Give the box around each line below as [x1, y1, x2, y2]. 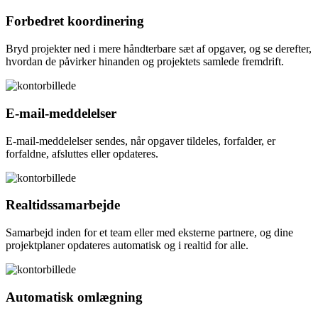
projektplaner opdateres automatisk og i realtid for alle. [6, 238, 248, 251]
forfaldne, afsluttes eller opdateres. [6, 147, 158, 160]
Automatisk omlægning [6, 289, 143, 305]
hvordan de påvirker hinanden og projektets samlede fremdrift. [6, 55, 284, 68]
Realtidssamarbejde [6, 197, 120, 213]
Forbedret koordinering [6, 13, 144, 29]
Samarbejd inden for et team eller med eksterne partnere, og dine [6, 226, 293, 238]
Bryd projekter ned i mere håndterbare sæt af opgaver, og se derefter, [6, 43, 312, 55]
